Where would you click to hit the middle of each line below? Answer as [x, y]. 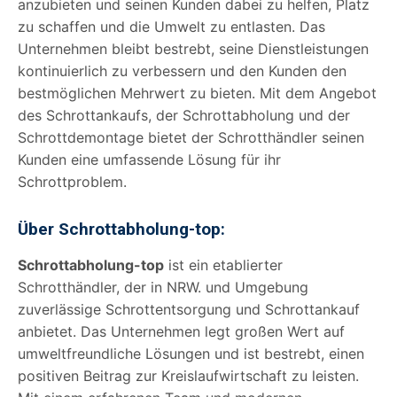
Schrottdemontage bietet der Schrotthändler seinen [191, 137]
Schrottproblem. [72, 181]
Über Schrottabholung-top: [121, 229]
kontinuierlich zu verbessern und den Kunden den [182, 70]
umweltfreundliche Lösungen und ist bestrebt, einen [191, 353]
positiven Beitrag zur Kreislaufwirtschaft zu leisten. [188, 375]
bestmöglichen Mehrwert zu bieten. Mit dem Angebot [197, 93]
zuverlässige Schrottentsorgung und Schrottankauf [189, 309]
